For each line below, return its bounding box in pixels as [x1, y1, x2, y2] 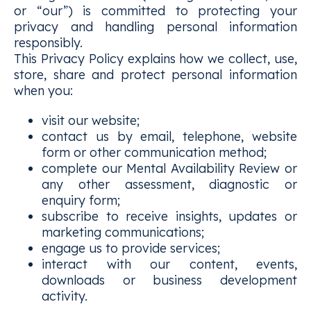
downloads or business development [42, 272, 297, 288]
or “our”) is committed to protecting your [14, 3, 297, 19]
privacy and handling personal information [14, 19, 297, 35]
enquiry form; [42, 192, 120, 208]
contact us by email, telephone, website [42, 128, 297, 144]
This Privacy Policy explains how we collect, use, [14, 51, 297, 67]
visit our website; [42, 112, 140, 128]
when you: [14, 83, 73, 99]
